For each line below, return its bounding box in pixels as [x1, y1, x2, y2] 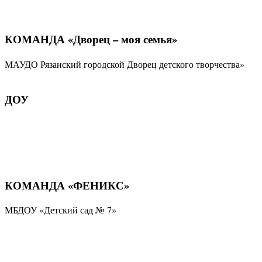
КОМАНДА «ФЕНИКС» [5, 177, 129, 193]
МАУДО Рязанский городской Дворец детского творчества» [5, 58, 244, 71]
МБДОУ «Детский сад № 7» [5, 204, 116, 216]
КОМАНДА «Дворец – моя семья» [5, 31, 177, 47]
